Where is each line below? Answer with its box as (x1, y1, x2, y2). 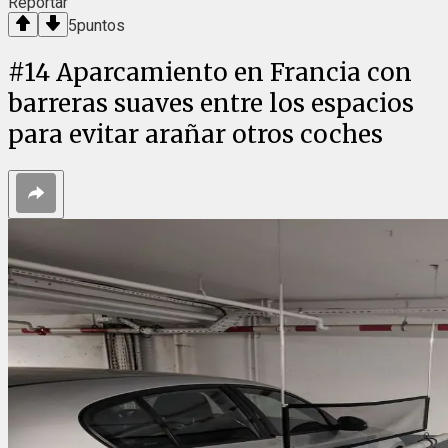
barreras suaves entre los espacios (8, 88, 414, 120)
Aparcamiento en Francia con (56, 57, 412, 89)
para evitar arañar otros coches (8, 119, 383, 151)
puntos (77, 16, 125, 36)
